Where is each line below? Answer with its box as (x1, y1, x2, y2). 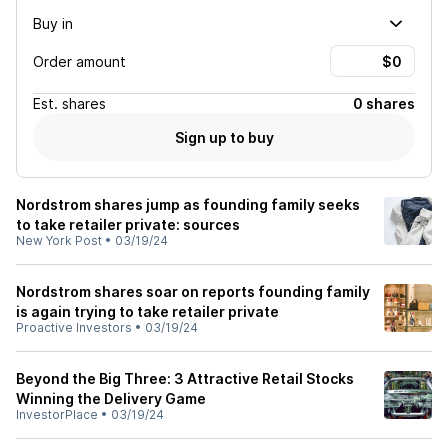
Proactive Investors (16, 320, 132, 335)
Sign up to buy (174, 128, 274, 146)
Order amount (33, 52, 126, 70)
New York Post (16, 233, 102, 248)
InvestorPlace (16, 407, 98, 422)
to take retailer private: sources (16, 216, 240, 233)
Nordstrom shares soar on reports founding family (16, 283, 370, 300)
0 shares (353, 95, 415, 112)
